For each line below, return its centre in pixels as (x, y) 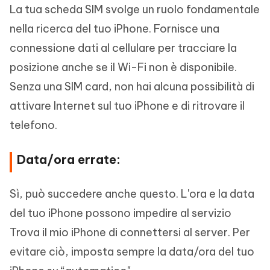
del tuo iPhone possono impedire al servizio (121, 213)
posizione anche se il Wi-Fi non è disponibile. (123, 67)
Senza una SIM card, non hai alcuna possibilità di (132, 86)
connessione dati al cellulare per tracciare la (123, 48)
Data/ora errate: (69, 159)
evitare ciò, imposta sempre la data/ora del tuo (132, 252)
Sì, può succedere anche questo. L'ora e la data (132, 194)
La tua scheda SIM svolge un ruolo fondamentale (135, 9)
